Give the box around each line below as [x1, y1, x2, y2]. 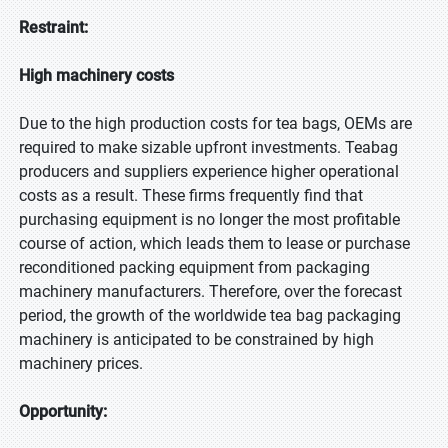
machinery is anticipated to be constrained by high [19, 330, 374, 349]
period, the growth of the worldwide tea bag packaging [19, 306, 401, 325]
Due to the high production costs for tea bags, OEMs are [19, 114, 412, 133]
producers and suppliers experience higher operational [19, 162, 399, 181]
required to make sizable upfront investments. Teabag [19, 138, 398, 157]
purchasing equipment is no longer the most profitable [19, 210, 400, 229]
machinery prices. [19, 354, 143, 373]
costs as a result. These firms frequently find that [19, 186, 363, 205]
